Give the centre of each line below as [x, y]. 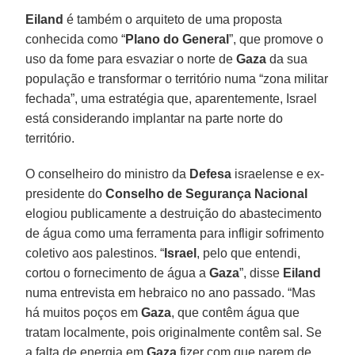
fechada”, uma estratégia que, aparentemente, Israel [172, 98]
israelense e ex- [278, 174]
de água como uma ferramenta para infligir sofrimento [175, 233]
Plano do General [177, 39]
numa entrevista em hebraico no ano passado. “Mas [171, 292]
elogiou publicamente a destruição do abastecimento [174, 213]
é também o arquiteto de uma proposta [173, 19]
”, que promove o [277, 39]
